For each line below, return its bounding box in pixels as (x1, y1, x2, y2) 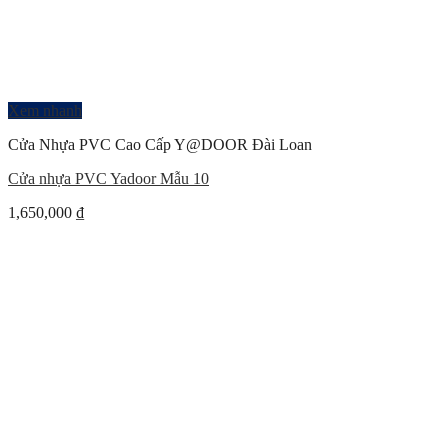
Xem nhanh (8, 102, 82, 119)
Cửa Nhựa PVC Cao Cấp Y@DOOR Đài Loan (8, 136, 312, 153)
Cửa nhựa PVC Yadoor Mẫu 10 (8, 170, 209, 187)
